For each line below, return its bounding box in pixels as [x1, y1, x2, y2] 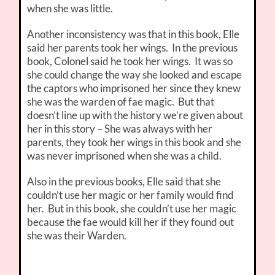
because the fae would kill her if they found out [27, 215, 234, 229]
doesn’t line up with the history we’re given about [27, 109, 244, 122]
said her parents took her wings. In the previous [27, 41, 238, 55]
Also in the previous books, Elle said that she [27, 175, 222, 188]
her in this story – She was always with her [27, 122, 213, 136]
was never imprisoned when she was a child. [27, 149, 222, 163]
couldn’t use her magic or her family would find [27, 188, 234, 202]
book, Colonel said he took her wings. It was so [27, 55, 233, 68]
